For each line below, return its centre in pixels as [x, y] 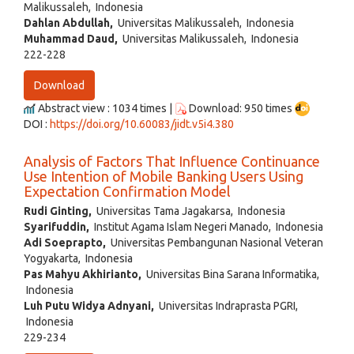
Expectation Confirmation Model [127, 192]
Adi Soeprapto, [65, 243]
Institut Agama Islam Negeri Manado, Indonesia [206, 227]
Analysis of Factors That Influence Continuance [172, 162]
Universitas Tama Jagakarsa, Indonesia [188, 211]
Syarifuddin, [56, 227]
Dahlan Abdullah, [68, 23]
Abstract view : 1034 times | [105, 108]
